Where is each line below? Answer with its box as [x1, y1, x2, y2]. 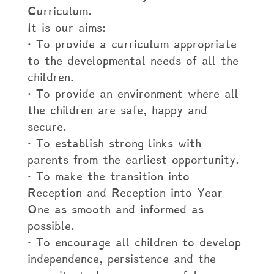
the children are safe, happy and [27, 103, 207, 118]
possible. [27, 218, 75, 234]
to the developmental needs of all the [27, 53, 239, 68]
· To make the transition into [27, 169, 190, 184]
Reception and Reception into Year [27, 185, 223, 201]
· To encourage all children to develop [27, 235, 241, 250]
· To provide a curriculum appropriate [27, 37, 237, 52]
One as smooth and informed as [27, 202, 204, 217]
